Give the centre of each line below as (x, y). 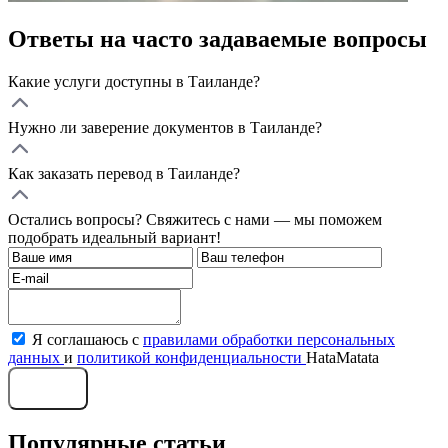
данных (36, 357)
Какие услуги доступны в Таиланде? (134, 81)
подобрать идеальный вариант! (114, 237)
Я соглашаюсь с (87, 339)
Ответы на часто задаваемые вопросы (217, 38)
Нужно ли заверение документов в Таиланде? (165, 127)
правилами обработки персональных (269, 339)
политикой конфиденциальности (191, 357)
